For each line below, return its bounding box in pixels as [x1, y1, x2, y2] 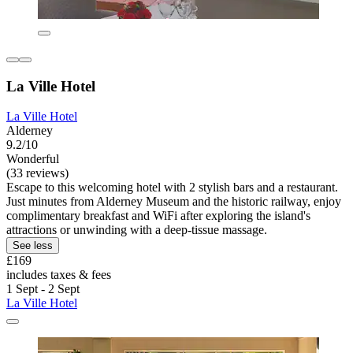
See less [13, 240, 53, 252]
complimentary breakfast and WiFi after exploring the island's [6, 209, 310, 223]
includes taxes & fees [6, 268, 111, 282]
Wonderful [6, 152, 59, 166]
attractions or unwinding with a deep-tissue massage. [6, 223, 267, 237]
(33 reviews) [6, 166, 69, 180]
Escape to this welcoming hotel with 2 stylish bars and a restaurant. [6, 180, 338, 195]
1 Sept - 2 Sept [6, 282, 80, 296]
